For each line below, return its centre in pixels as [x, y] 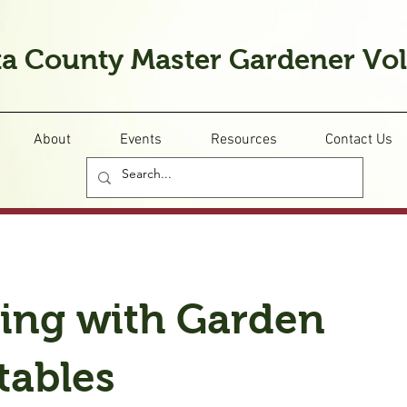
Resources [243, 140]
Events [141, 140]
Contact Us [358, 140]
